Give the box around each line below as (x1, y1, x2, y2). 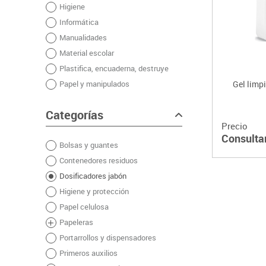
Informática (59, 17, 99, 28)
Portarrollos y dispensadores (59, 232, 156, 243)
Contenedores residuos (59, 155, 138, 166)
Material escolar (59, 47, 114, 59)
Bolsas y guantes (59, 140, 118, 151)
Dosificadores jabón (59, 170, 126, 182)
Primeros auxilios (59, 248, 118, 259)
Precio (221, 120, 248, 132)
